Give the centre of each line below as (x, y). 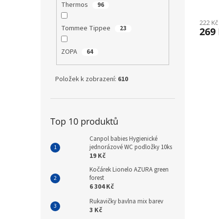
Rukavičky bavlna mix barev (126, 201)
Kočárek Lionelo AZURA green (129, 169)
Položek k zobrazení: (87, 79)
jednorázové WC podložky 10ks (131, 147)
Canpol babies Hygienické (123, 139)
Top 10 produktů (84, 121)
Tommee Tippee (86, 29)
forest (97, 178)
